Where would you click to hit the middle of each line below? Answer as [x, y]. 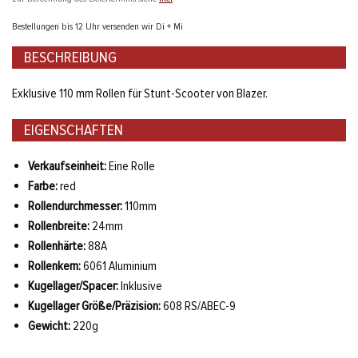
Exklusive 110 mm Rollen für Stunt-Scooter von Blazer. [140, 94]
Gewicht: [49, 326]
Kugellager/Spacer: [73, 286]
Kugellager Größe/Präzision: [94, 306]
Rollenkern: [54, 266]
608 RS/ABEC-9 [198, 306]
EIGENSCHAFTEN [74, 130]
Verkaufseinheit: [67, 166]
